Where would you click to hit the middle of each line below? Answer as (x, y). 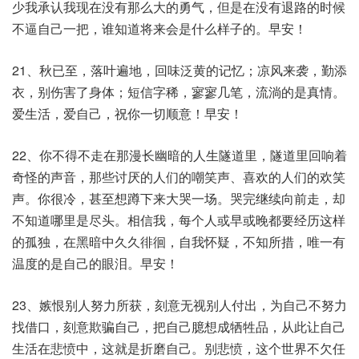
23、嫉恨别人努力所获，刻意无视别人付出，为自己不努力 (179, 305)
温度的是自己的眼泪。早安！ (95, 263)
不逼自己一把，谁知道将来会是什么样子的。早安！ (159, 28)
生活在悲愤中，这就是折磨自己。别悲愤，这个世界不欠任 (179, 348)
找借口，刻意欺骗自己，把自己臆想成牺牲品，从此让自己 (179, 327)
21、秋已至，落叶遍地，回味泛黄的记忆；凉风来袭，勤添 (179, 70)
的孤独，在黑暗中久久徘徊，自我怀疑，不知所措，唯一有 (179, 242)
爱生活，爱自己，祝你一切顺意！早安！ (127, 113)
